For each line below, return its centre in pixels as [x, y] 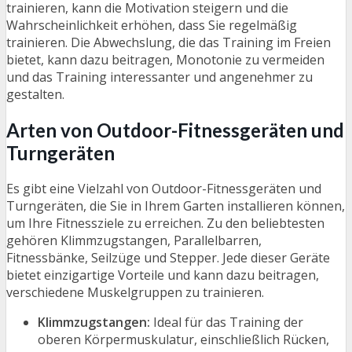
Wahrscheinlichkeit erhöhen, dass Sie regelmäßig [152, 26]
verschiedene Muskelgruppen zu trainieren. [135, 293]
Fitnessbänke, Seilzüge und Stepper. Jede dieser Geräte [168, 258]
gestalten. [35, 95]
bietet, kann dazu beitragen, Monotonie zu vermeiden [165, 60]
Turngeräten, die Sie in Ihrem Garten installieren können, [176, 206]
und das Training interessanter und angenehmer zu [159, 77]
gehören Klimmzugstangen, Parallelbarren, [134, 241]
